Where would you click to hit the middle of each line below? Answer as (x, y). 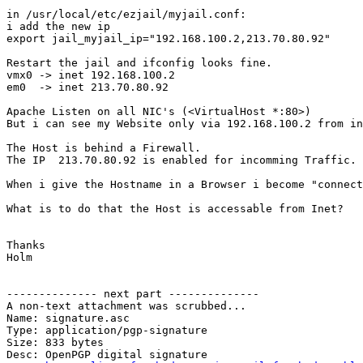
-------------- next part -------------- (133, 294)
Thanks (26, 246)
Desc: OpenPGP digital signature (107, 355)
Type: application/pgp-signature (107, 331)
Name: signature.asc (68, 318)
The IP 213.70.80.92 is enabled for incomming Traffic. (181, 160)
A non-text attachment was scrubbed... (126, 306)
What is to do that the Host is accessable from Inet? (175, 209)
